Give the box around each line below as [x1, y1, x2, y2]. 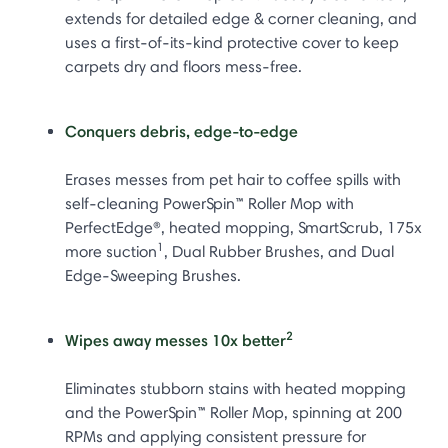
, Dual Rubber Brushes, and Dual [164, 241, 394, 261]
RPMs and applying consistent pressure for [65, 426, 366, 446]
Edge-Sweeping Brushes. [65, 265, 241, 285]
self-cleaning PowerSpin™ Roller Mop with [65, 193, 354, 213]
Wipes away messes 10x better [65, 329, 286, 350]
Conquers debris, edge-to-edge [65, 120, 298, 141]
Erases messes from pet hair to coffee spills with [65, 169, 401, 189]
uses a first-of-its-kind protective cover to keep [65, 32, 399, 52]
